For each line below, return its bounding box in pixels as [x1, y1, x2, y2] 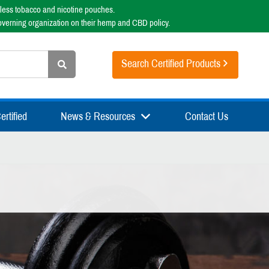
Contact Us [185, 110, 228, 122]
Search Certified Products [121, 58, 221, 70]
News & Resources [60, 110, 135, 122]
